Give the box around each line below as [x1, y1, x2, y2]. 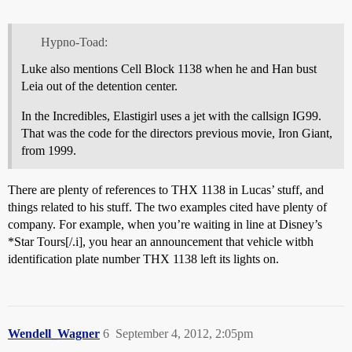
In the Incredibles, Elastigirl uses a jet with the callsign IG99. [21, 108, 321, 123]
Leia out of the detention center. [21, 79, 178, 93]
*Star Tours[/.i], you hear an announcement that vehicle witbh [8, 234, 313, 248]
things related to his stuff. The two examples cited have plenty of [8, 200, 327, 214]
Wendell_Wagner [8, 326, 100, 340]
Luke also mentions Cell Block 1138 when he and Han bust [21, 61, 317, 75]
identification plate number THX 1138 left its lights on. [8, 251, 279, 266]
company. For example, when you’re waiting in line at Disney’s [8, 217, 322, 231]
